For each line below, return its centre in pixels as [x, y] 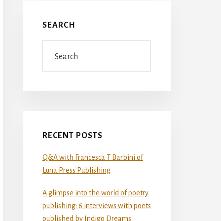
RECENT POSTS [73, 135]
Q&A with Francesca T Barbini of [93, 157]
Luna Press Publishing [76, 170]
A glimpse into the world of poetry [95, 193]
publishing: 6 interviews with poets [97, 205]
